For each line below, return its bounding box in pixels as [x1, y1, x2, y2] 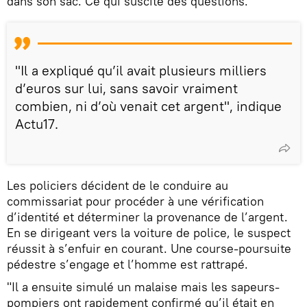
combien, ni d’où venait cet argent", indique [15, 97, 282, 114]
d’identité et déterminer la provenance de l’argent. [7, 209, 288, 225]
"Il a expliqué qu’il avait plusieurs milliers [15, 62, 267, 79]
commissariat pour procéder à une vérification [7, 193, 264, 209]
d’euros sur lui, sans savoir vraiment [15, 79, 238, 97]
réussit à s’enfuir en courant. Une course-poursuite [7, 241, 291, 256]
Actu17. [15, 115, 58, 132]
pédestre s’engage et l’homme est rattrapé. [7, 256, 248, 272]
